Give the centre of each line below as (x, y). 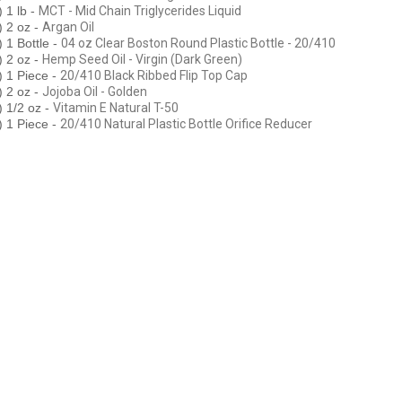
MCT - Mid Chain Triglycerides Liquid (140, 10)
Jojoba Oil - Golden (95, 91)
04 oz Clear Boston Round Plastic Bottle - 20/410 (198, 43)
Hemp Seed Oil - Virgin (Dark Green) (142, 59)
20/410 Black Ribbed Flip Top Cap (154, 75)
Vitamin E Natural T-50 (116, 107)
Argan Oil (68, 26)
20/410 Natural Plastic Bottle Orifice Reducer (186, 123)
